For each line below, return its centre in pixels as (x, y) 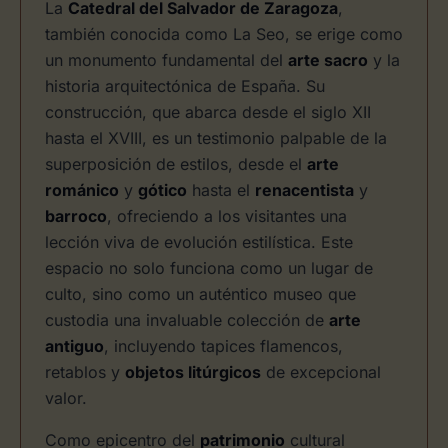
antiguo (74, 346)
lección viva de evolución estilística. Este (199, 242)
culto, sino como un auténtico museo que (200, 294)
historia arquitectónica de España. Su (185, 86)
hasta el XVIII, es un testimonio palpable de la (216, 138)
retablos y (85, 372)
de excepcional (321, 372)
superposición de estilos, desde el (176, 164)
